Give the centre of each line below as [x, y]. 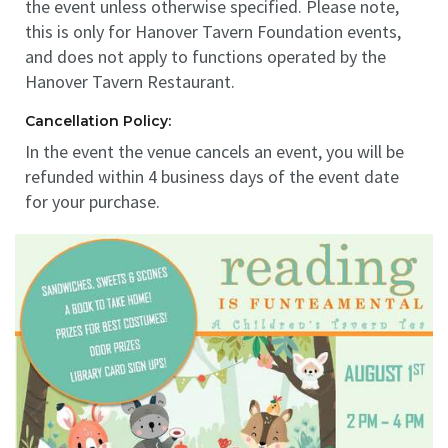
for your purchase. [92, 201]
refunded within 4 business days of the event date [212, 176]
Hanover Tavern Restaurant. [130, 81]
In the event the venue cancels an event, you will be [214, 151]
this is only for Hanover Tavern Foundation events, [213, 31]
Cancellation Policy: [98, 121]
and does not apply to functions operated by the [205, 56]
